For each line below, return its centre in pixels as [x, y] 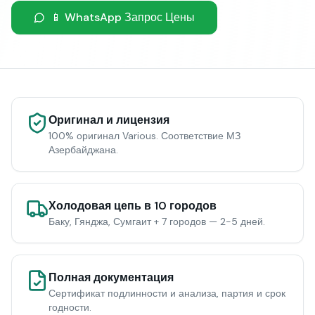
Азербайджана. [83, 150]
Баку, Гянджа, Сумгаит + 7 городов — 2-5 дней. [157, 221]
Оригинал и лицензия [109, 120]
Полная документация [111, 277]
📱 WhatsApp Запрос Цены [123, 17]
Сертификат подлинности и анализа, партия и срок [167, 293]
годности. [70, 307]
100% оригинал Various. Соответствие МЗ [144, 136]
